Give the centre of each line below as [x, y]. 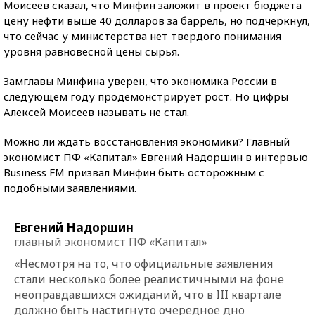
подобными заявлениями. [70, 187]
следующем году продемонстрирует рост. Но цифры [146, 96]
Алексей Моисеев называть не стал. [96, 111]
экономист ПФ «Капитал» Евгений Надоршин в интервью [156, 156]
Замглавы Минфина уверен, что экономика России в [140, 81]
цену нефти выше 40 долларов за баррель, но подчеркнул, [157, 20]
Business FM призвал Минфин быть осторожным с [134, 172]
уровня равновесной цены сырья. [91, 51]
